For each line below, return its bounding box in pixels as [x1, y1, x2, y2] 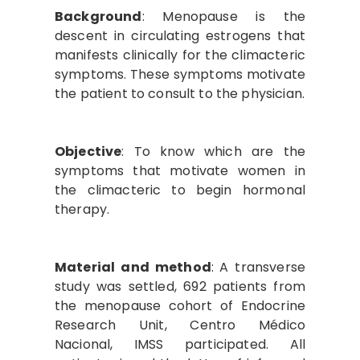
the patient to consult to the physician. [55, 84, 305, 103]
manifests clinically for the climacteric [55, 46, 305, 64]
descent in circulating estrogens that [55, 27, 305, 45]
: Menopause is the [141, 7, 305, 26]
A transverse [219, 258, 305, 276]
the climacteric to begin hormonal [55, 181, 305, 199]
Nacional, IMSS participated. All [55, 335, 305, 354]
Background [55, 7, 142, 26]
